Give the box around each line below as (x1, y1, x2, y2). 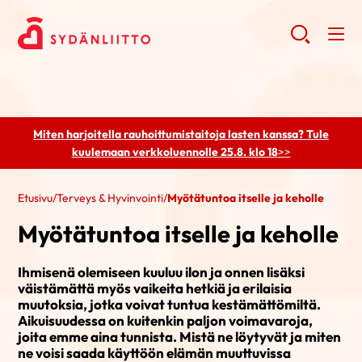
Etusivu (18, 191, 53, 205)
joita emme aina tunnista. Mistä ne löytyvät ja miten (18, 328, 342, 345)
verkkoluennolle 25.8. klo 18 (132, 145, 278, 159)
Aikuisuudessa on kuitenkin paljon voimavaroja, (18, 312, 314, 329)
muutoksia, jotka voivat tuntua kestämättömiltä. (18, 296, 322, 313)
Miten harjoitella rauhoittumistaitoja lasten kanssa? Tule (33, 127, 329, 141)
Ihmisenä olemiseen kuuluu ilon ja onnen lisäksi (18, 263, 305, 280)
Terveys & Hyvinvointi (57, 191, 164, 205)
